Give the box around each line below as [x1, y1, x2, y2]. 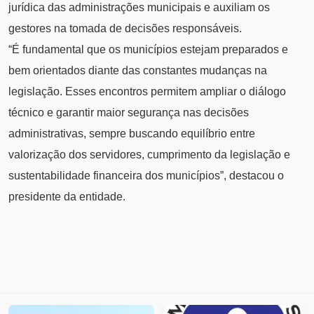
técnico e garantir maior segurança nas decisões [8, 107, 249, 119]
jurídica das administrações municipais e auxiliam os [8, 1, 270, 14]
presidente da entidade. [8, 191, 125, 203]
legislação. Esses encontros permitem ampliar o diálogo [8, 86, 286, 98]
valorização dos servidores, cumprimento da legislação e [8, 149, 290, 161]
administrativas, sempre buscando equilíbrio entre [8, 128, 255, 140]
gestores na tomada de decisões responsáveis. [8, 22, 242, 35]
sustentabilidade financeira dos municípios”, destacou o [8, 170, 284, 182]
